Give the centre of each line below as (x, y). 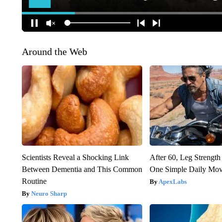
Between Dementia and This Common (82, 169)
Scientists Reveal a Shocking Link (75, 157)
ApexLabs (173, 181)
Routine (34, 181)
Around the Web (54, 51)
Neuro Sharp (49, 193)
